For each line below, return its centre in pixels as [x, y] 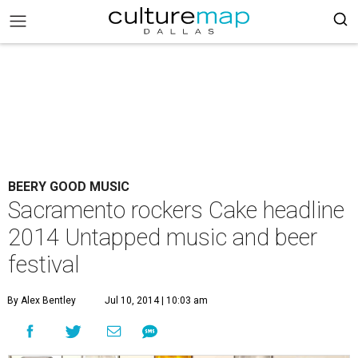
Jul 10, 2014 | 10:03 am [156, 300]
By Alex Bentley [42, 300]
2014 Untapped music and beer [163, 237]
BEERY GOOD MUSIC [69, 187]
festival [44, 265]
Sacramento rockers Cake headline [176, 210]
